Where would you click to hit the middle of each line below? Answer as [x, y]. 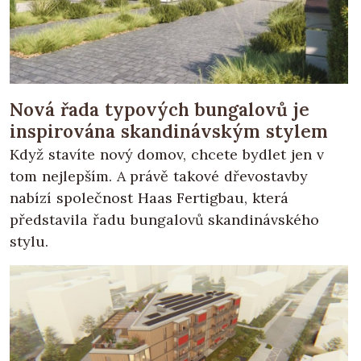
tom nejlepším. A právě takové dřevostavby [159, 176]
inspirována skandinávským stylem [169, 131]
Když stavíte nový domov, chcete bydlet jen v [167, 154]
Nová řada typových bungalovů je [160, 109]
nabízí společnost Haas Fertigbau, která [149, 197]
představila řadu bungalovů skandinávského [165, 219]
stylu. [29, 241]
